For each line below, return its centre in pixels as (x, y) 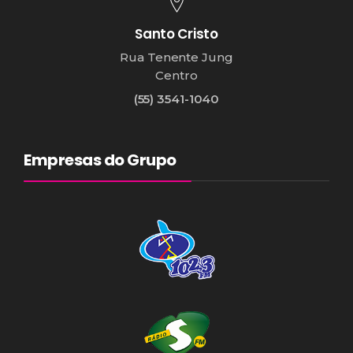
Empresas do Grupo (100, 160)
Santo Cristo (176, 33)
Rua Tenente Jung (176, 57)
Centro (176, 75)
